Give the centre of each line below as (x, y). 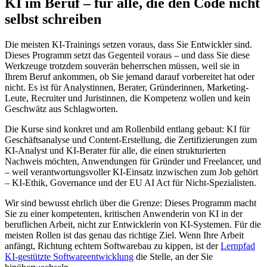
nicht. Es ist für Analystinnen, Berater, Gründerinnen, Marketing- (127, 87)
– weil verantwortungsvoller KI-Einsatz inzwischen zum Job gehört (131, 172)
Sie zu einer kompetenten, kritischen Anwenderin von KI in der (124, 213)
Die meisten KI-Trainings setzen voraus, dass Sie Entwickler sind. (128, 44)
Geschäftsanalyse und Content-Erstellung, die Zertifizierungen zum (131, 139)
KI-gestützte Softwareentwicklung (69, 256)
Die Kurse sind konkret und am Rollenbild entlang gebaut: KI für (127, 129)
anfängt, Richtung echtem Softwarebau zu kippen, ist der (113, 246)
